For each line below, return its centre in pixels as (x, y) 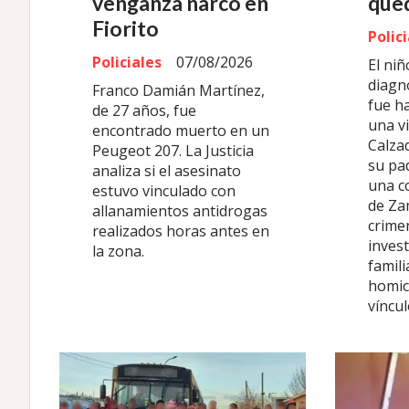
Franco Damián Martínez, (178, 91)
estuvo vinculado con (164, 191)
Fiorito (126, 28)
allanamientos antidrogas (180, 211)
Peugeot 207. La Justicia (173, 151)
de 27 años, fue (144, 111)
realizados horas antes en (181, 231)
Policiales (127, 62)
